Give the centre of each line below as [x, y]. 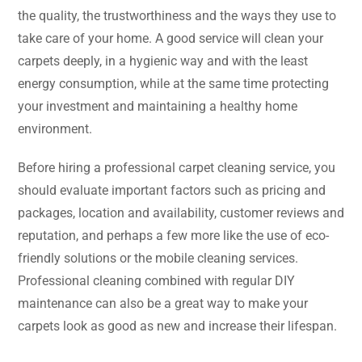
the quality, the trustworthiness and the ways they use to [177, 16]
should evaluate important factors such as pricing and [172, 191]
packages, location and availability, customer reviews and [181, 213]
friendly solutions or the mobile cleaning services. [158, 259]
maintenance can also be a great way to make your [163, 304]
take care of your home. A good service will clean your [170, 39]
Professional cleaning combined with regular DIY [156, 281]
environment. [55, 129]
